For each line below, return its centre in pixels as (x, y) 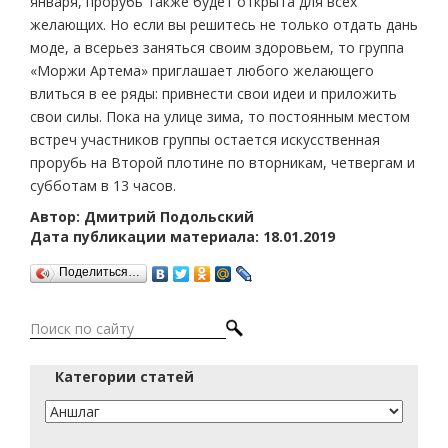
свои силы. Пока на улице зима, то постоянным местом (220, 117)
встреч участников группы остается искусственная (205, 140)
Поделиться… (99, 271)
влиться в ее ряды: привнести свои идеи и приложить (213, 94)
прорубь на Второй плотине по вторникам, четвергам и (222, 163)
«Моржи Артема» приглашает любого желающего (202, 71)
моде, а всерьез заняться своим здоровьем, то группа (217, 48)
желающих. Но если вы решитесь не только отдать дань (224, 25)
